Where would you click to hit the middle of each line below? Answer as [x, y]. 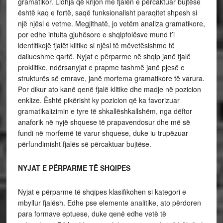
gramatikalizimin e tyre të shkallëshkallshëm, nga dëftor [105, 111]
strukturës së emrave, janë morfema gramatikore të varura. [111, 78]
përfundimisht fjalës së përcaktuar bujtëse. [84, 144]
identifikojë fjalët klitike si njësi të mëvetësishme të [96, 45]
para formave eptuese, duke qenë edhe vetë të [92, 213]
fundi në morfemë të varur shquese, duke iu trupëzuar [103, 133]
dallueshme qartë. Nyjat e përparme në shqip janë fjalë [104, 56]
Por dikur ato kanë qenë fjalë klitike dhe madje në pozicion [109, 89]
